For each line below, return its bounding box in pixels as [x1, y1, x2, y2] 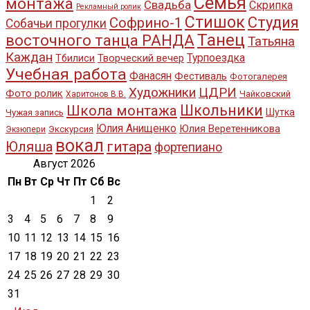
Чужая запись [6, 107, 64, 118]
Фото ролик [6, 86, 63, 100]
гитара [107, 138, 152, 155]
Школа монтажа [66, 102, 177, 119]
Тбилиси [55, 52, 95, 64]
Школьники [180, 101, 263, 119]
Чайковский [239, 88, 291, 99]
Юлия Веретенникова [179, 122, 280, 135]
